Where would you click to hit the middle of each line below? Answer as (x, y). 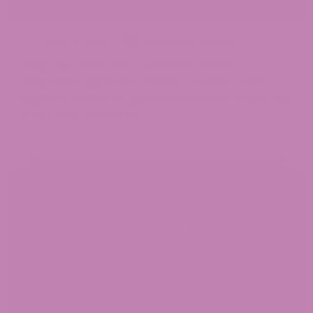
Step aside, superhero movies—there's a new (142, 82)
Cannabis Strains (189, 41)
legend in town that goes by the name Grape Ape (156, 99)
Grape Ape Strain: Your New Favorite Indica (130, 66)
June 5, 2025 (74, 41)
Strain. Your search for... (83, 116)
